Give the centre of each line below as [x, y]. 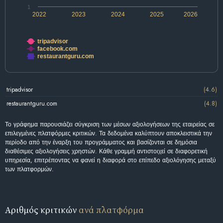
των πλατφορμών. [29, 169]
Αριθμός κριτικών [42, 210]
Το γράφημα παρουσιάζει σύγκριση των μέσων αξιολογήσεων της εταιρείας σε [110, 125]
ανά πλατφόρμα [111, 210]
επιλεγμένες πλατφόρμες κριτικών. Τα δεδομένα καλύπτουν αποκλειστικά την [109, 134]
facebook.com [57, 49]
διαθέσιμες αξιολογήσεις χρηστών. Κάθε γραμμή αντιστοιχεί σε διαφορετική [106, 152]
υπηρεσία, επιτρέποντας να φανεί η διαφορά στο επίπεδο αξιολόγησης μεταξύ [111, 161]
